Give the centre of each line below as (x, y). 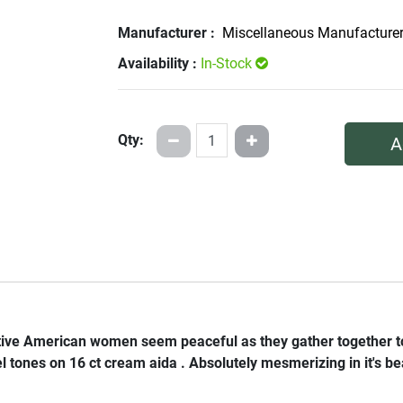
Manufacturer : (168, 33)
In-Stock (228, 64)
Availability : (159, 64)
